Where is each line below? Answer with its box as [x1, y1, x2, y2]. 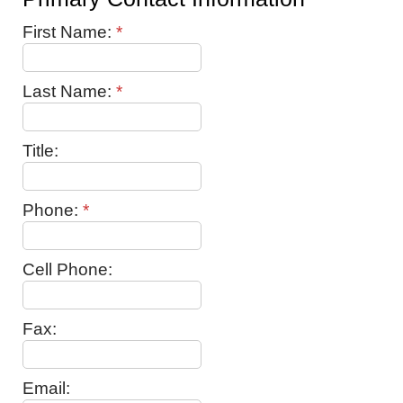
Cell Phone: [22, 260, 112, 279]
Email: [22, 379, 70, 398]
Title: [22, 141, 58, 160]
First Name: [22, 22, 116, 41]
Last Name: [22, 82, 116, 101]
